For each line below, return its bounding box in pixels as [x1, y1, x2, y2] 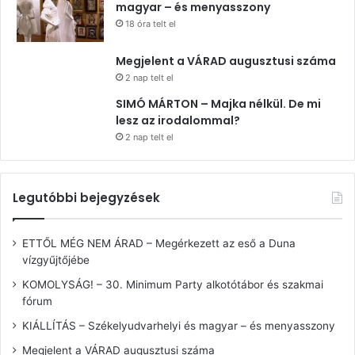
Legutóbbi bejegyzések [13, 189, 160, 206]
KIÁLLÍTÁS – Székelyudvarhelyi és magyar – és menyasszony [22, 319, 335, 332]
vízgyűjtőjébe [22, 253, 90, 266]
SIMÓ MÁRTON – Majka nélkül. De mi [116, 95, 321, 112]
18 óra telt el [125, 17, 176, 29]
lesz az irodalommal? [116, 112, 240, 128]
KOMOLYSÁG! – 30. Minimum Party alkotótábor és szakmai [22, 277, 323, 291]
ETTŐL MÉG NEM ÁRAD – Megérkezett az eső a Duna [22, 236, 296, 250]
